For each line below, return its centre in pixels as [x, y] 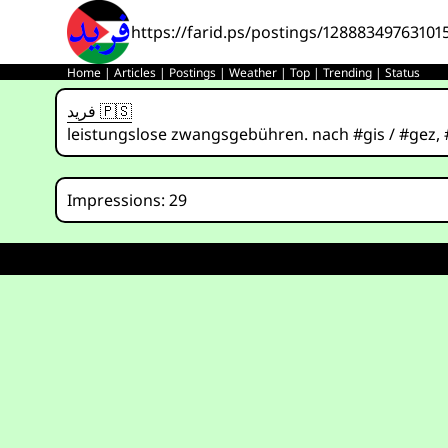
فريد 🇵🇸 [114, 111]
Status [403, 72]
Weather [253, 72]
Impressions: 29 [127, 200]
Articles [135, 72]
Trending [348, 72]
